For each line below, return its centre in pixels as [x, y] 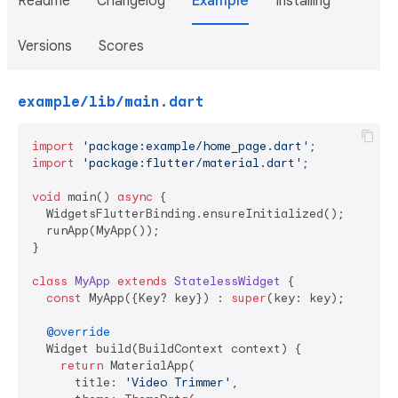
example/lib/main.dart [111, 102]
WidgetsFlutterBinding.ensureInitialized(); [188, 214]
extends [142, 281]
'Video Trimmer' [178, 382]
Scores [121, 46]
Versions [45, 46]
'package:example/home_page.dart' [195, 146]
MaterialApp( [149, 366]
